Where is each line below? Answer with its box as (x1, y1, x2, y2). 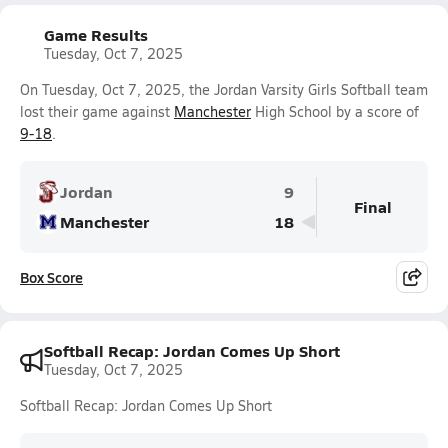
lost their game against (20, 102, 174, 121)
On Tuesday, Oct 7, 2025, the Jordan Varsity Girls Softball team (20, 80, 428, 99)
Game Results (44, 23, 148, 46)
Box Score (20, 267, 83, 287)
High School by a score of (251, 102, 419, 121)
